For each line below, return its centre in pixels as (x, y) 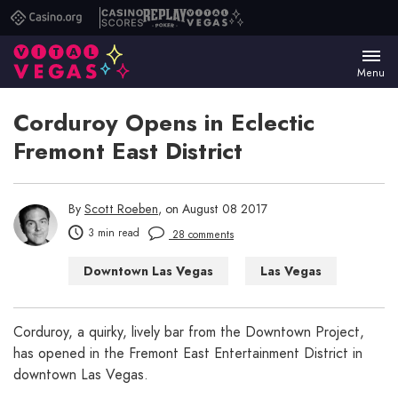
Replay (163, 24)
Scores (120, 59)
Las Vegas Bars (129, 300)
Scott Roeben (121, 209)
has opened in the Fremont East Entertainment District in (188, 354)
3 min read (114, 233)
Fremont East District (128, 151)
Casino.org (64, 24)
